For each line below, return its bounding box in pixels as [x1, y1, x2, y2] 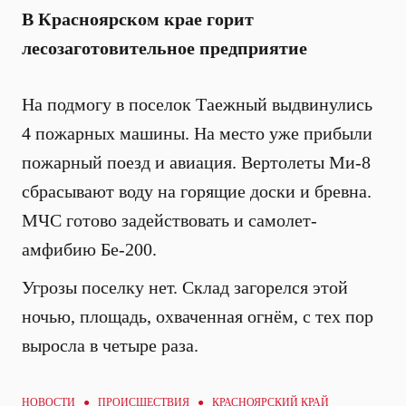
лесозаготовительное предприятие [22, 38, 307, 58]
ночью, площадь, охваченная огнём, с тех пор [22, 306, 373, 326]
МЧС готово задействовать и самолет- [22, 210, 317, 230]
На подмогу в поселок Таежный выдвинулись [22, 94, 372, 114]
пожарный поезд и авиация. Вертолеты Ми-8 [22, 152, 371, 172]
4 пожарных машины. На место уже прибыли [22, 123, 372, 143]
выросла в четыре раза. [22, 335, 198, 355]
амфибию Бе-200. [22, 239, 157, 259]
